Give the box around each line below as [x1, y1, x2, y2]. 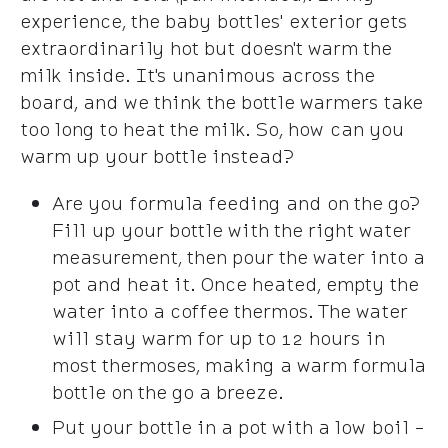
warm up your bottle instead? [20, 142, 294, 169]
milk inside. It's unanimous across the [20, 61, 374, 88]
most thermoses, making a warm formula [52, 351, 425, 378]
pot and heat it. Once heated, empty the [52, 270, 418, 297]
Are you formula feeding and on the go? [52, 189, 420, 216]
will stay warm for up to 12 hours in [52, 324, 384, 351]
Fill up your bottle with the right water [52, 216, 410, 243]
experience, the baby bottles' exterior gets [20, 7, 407, 34]
